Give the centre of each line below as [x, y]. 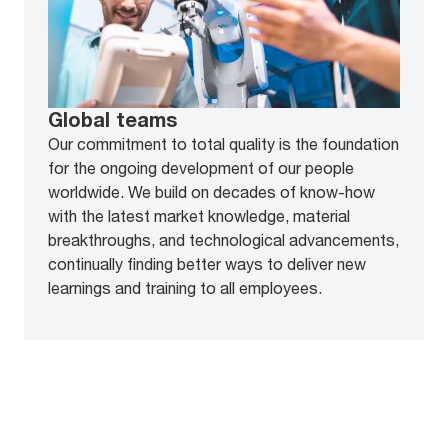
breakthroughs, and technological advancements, [223, 240]
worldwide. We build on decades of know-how [211, 192]
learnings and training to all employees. [185, 288]
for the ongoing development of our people [201, 168]
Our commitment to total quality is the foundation [223, 144]
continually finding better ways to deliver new [207, 264]
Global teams [112, 120]
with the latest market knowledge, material [199, 216]
